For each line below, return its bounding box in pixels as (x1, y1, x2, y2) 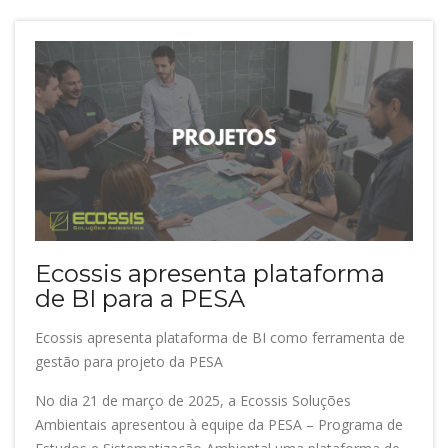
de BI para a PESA (35, 284, 245, 314)
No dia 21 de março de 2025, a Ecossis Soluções (35, 391, 351, 411)
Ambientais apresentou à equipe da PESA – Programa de (35, 415, 403, 435)
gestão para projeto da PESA (35, 352, 223, 372)
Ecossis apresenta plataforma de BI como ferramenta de (35, 328, 405, 348)
